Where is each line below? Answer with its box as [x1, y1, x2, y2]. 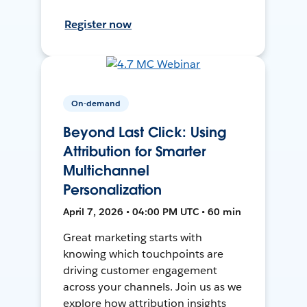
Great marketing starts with [63, 230, 202, 245]
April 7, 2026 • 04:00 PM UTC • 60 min [63, 206, 242, 219]
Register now [64, 16, 132, 32]
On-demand [71, 97, 121, 110]
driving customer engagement [63, 263, 217, 278]
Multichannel [63, 162, 149, 180]
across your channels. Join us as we [63, 280, 242, 295]
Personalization [63, 181, 162, 199]
